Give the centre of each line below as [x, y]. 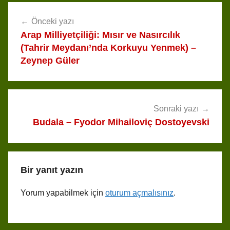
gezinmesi [40, 29]
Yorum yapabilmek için [63, 193]
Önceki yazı [53, 21]
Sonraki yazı [176, 109]
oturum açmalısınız [139, 193]
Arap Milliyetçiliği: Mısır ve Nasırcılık [100, 35]
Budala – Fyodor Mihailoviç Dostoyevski [121, 122]
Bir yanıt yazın [52, 170]
